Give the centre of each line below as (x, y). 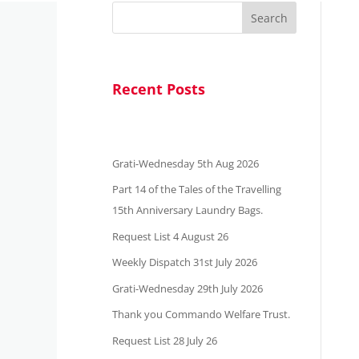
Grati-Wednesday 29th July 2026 (188, 288)
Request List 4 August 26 (171, 236)
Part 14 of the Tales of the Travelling (197, 190)
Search (270, 18)
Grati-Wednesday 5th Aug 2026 (186, 163)
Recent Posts (159, 89)
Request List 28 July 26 (165, 340)
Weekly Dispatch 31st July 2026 (185, 262)
